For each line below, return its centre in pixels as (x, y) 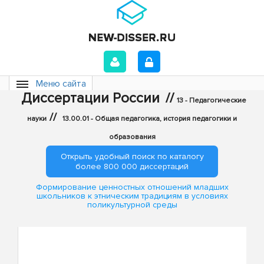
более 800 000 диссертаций (132, 166)
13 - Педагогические (211, 100)
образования (132, 137)
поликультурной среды (132, 205)
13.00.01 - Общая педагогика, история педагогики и (150, 119)
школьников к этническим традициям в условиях (132, 196)
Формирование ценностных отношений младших (132, 187)
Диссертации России (90, 98)
